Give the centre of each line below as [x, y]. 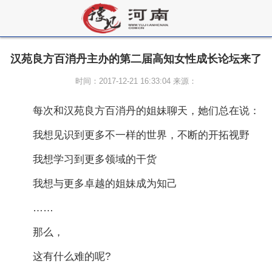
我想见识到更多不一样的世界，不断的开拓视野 [141, 135]
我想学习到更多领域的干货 [95, 159]
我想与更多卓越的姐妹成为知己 [105, 184]
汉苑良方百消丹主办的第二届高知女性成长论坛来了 [136, 59]
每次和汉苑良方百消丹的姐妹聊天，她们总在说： [146, 111]
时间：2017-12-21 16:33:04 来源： [136, 81]
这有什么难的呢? [72, 257]
